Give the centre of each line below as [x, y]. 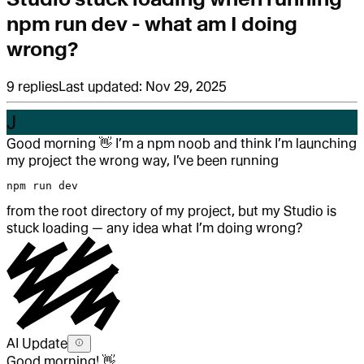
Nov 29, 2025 [186, 87]
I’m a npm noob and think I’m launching [234, 144]
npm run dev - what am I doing [152, 24]
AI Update [37, 344]
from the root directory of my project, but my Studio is [171, 211]
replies [38, 87]
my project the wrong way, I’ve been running [143, 161]
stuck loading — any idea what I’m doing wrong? [155, 228]
